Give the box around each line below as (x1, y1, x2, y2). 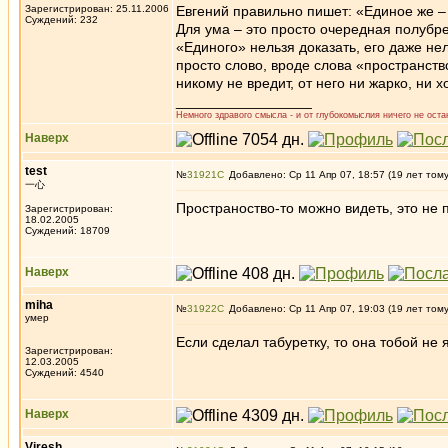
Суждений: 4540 (25, 367, 104, 378)
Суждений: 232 (25, 14, 98, 25)
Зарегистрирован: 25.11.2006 (25, 3, 169, 14)
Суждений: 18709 (25, 225, 110, 236)
